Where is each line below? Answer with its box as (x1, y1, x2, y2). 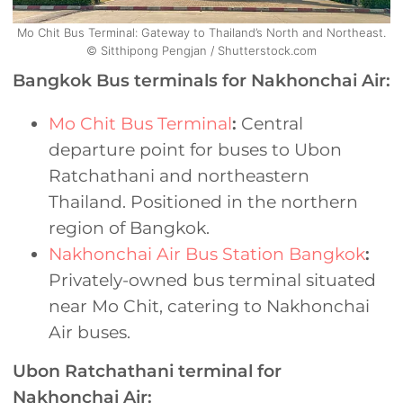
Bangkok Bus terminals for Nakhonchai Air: (13, 70, 390, 92)
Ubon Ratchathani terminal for (13, 360, 282, 381)
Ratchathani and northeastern (49, 166, 309, 187)
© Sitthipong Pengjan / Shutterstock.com (86, 42, 317, 58)
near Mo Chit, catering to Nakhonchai (49, 296, 370, 318)
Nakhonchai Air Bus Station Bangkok (49, 244, 365, 265)
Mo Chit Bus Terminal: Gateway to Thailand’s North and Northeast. (17, 24, 386, 40)
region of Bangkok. (49, 218, 210, 239)
